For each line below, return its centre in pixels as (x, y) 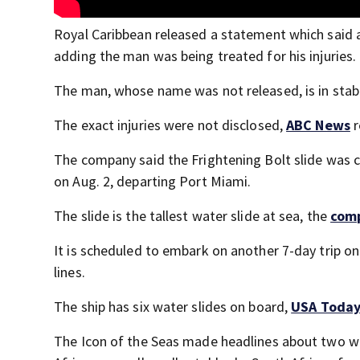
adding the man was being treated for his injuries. (205, 56)
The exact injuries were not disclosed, (170, 125)
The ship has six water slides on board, (173, 307)
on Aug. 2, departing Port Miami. (153, 182)
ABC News (318, 125)
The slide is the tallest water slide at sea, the (192, 216)
